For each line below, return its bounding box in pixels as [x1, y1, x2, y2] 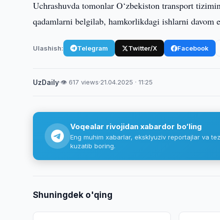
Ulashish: [33, 44, 64, 52]
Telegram [77, 44, 109, 52]
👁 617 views [60, 78, 99, 86]
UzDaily [33, 78, 59, 86]
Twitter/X [128, 44, 158, 52]
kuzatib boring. [70, 142, 116, 150]
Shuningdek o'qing [33, 190, 113, 200]
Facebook [177, 44, 209, 52]
